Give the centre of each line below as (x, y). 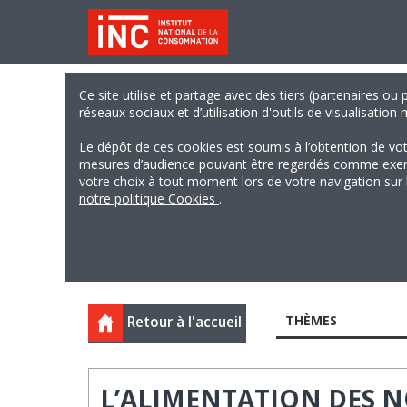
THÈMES (311, 320)
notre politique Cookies (149, 199)
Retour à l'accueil (184, 322)
